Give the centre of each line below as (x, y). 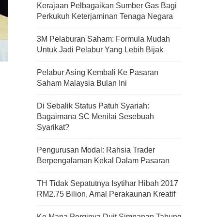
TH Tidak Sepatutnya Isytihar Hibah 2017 (108, 183)
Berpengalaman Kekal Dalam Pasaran (103, 161)
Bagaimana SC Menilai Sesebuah (95, 116)
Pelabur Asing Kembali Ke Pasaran (98, 72)
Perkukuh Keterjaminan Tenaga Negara (105, 16)
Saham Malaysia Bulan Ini (82, 83)
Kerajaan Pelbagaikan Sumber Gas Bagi (107, 6)
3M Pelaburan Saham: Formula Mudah (103, 39)
